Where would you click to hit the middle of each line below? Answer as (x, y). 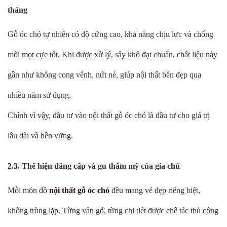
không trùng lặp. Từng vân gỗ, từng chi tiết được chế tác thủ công (113, 211)
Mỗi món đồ (28, 191)
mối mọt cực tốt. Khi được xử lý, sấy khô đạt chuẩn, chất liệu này (112, 54)
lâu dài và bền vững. (40, 135)
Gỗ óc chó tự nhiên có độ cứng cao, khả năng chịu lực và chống (110, 34)
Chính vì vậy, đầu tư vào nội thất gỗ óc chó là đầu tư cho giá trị (109, 115)
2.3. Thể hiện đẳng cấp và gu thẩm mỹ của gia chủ (94, 166)
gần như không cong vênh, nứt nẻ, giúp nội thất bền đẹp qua (104, 74)
